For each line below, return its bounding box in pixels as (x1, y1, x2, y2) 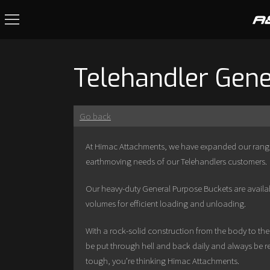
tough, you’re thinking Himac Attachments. (86, 255, 239, 266)
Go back (80, 110, 111, 122)
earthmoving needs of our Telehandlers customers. (86, 155, 267, 167)
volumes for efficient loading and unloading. (86, 198, 246, 209)
